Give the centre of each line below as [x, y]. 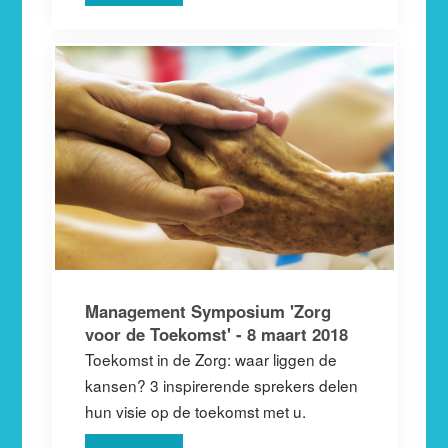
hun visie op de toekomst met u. [195, 410]
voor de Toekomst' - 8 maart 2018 [216, 333]
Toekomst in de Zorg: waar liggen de [210, 358]
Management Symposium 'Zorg [207, 310]
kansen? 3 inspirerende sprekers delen [221, 384]
